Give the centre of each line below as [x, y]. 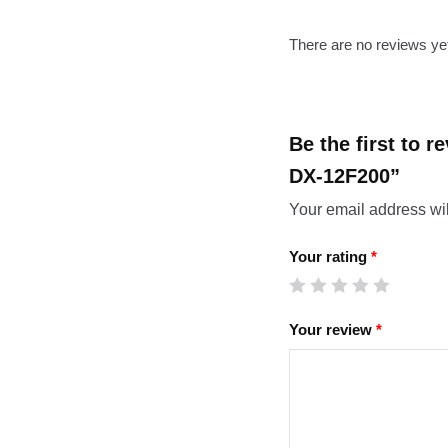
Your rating [330, 257]
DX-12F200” [345, 176]
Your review [333, 329]
